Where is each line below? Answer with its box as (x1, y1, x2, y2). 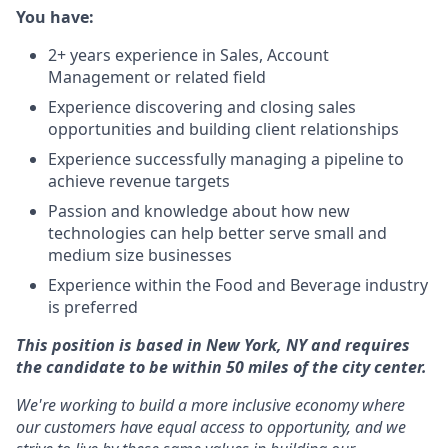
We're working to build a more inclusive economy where (16, 394, 405, 416)
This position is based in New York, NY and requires (16, 334, 410, 356)
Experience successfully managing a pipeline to (48, 148, 404, 170)
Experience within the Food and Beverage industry (48, 274, 428, 296)
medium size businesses (48, 244, 232, 266)
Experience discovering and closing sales (48, 96, 356, 118)
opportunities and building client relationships (48, 118, 399, 140)
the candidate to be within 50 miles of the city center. (16, 356, 427, 378)
